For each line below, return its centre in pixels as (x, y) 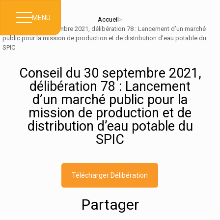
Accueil (108, 19)
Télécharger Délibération (110, 175)
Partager (110, 205)
